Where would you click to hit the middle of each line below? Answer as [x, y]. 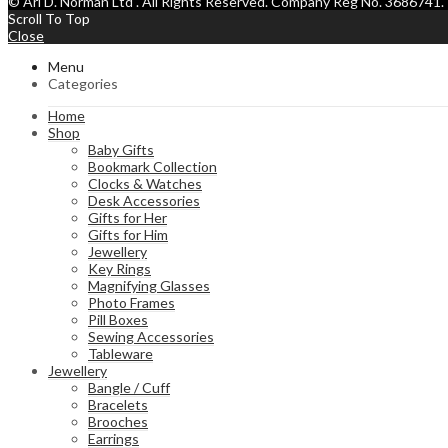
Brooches [118, 422]
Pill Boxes [118, 320]
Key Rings [119, 269]
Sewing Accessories [151, 337]
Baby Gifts [121, 150]
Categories [83, 84]
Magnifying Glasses [149, 286]
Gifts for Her [127, 218]
